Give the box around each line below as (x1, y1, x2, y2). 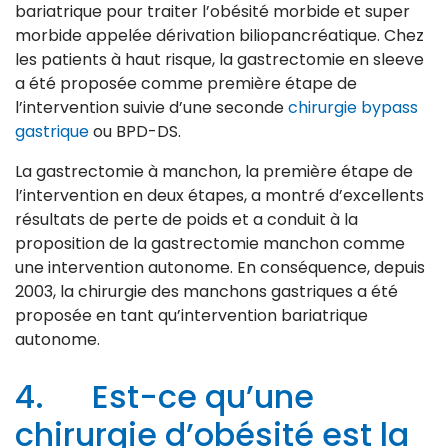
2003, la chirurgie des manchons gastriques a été (15, 280, 398, 304)
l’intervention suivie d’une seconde (15, 96, 288, 120)
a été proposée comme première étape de (15, 72, 357, 96)
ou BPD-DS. (89, 120, 181, 144)
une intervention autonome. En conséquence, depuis (15, 256, 425, 280)
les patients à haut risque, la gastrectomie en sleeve (15, 48, 424, 72)
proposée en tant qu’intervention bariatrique (15, 304, 368, 328)
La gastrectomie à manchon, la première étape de (15, 160, 413, 184)
